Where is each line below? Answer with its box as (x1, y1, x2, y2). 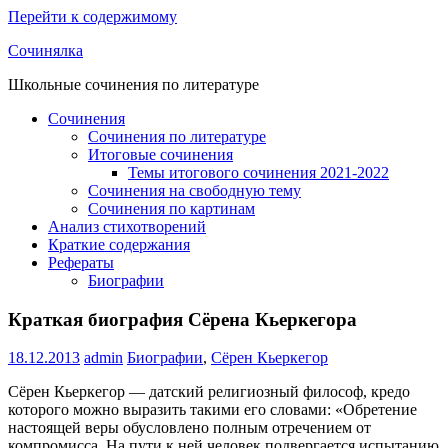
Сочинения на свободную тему (88, 182, 301, 199)
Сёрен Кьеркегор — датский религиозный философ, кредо (8, 383, 410, 401)
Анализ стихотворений (48, 218, 206, 235)
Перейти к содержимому (8, 8, 177, 25)
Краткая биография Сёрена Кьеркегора (8, 308, 357, 330)
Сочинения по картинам (88, 200, 255, 217)
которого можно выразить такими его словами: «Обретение (8, 401, 417, 419)
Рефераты (48, 254, 114, 271)
